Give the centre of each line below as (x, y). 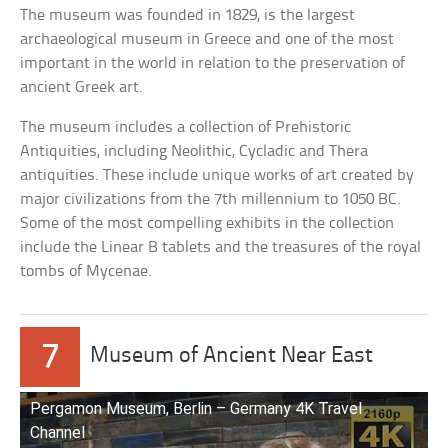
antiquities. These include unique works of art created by (217, 176)
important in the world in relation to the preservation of (213, 64)
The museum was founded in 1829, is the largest (188, 16)
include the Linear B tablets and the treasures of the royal (221, 248)
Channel (58, 433)
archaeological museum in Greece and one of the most (207, 40)
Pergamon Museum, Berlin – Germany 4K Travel (196, 409)
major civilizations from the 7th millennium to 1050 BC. (211, 200)
